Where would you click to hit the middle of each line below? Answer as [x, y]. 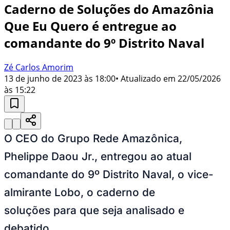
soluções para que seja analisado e [94, 210]
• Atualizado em [146, 78]
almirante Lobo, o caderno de [80, 192]
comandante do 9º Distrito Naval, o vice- [109, 174]
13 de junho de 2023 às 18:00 [60, 78]
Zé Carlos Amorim [39, 67]
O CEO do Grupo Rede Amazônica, [93, 138]
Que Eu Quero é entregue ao [90, 26]
